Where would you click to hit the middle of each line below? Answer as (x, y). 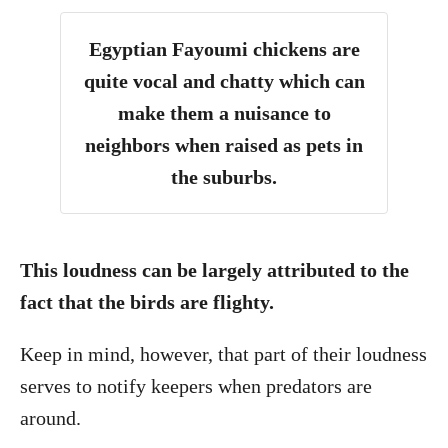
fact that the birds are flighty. (149, 302)
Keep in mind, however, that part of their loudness (223, 354)
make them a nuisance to (224, 113)
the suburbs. (224, 177)
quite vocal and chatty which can (224, 81)
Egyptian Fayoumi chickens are (224, 49)
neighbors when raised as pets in (224, 145)
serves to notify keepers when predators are (196, 386)
